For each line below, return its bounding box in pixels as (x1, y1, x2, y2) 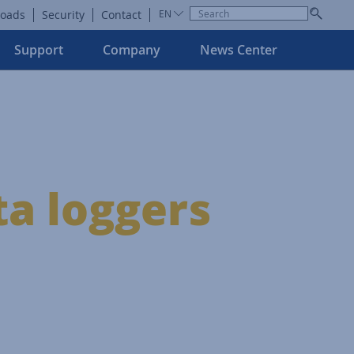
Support (14, 41, 63, 58)
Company (103, 41, 160, 58)
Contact (101, 7, 141, 22)
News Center (200, 41, 277, 58)
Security (42, 7, 85, 22)
